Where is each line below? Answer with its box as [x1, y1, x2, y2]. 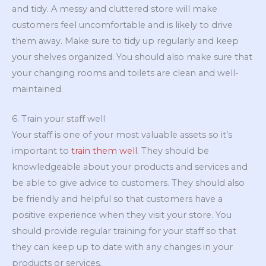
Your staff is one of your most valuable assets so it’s [12, 129, 232, 141]
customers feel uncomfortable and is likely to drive [12, 19, 233, 30]
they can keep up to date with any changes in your [12, 242, 233, 253]
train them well [71, 145, 137, 157]
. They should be [137, 145, 209, 157]
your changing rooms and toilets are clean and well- [12, 67, 239, 78]
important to [12, 145, 71, 157]
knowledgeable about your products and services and [12, 161, 248, 173]
